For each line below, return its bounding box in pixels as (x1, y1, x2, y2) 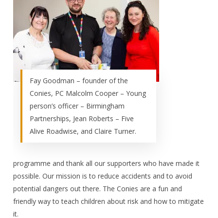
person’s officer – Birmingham (30, 101, 125, 110)
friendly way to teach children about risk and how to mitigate (13, 196, 204, 206)
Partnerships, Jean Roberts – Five (30, 113, 134, 123)
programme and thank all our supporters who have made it (13, 158, 200, 168)
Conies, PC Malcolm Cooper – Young (30, 88, 146, 98)
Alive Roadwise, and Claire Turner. (30, 126, 137, 136)
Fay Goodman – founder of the (30, 75, 128, 85)
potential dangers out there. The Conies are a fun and (13, 183, 182, 193)
